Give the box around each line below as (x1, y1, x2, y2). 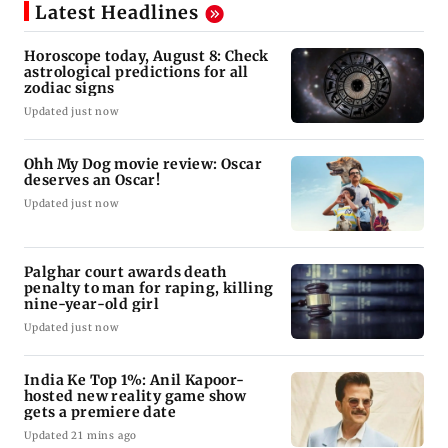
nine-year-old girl (24, 295, 161, 314)
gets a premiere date (24, 403, 176, 422)
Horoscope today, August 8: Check (24, 47, 269, 66)
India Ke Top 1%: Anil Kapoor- (24, 371, 245, 390)
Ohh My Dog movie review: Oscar (24, 155, 262, 174)
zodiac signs (24, 79, 115, 98)
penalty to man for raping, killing (24, 279, 274, 298)
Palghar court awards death (24, 263, 227, 282)
